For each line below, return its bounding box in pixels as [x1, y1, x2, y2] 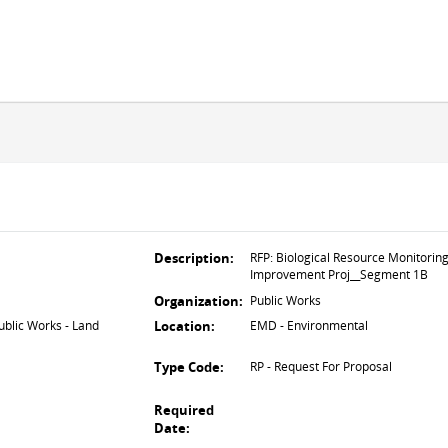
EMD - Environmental [250, 317, 368, 334]
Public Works [250, 292, 321, 309]
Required [154, 401, 214, 419]
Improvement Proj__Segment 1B [250, 266, 428, 283]
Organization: [154, 292, 243, 310]
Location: [154, 317, 215, 335]
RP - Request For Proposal [250, 358, 392, 375]
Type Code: [154, 358, 224, 376]
